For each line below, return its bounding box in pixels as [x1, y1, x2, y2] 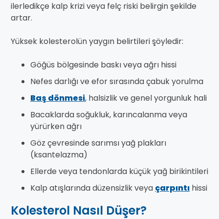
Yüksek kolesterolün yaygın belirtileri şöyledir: [11, 36, 183, 47]
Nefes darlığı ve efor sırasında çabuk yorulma [30, 76, 203, 88]
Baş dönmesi [30, 92, 85, 104]
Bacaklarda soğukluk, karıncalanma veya [30, 109, 187, 121]
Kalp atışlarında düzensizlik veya [30, 182, 155, 194]
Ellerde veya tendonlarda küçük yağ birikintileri [30, 166, 208, 177]
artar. [11, 12, 32, 24]
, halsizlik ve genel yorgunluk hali [85, 92, 207, 104]
